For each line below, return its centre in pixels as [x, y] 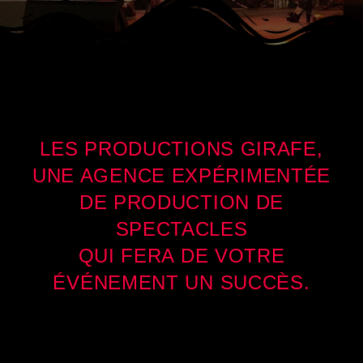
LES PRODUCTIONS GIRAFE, [181, 149]
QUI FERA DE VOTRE [181, 256]
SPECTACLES [181, 229]
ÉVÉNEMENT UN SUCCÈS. [181, 283]
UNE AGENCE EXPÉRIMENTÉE [181, 176]
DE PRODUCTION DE [181, 203]
